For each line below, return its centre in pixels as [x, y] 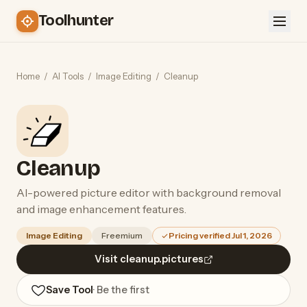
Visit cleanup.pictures [149, 259]
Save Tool [70, 290]
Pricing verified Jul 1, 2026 [220, 235]
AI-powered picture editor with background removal [149, 193]
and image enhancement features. [101, 209]
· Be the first [121, 290]
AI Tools [68, 76]
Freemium [122, 235]
